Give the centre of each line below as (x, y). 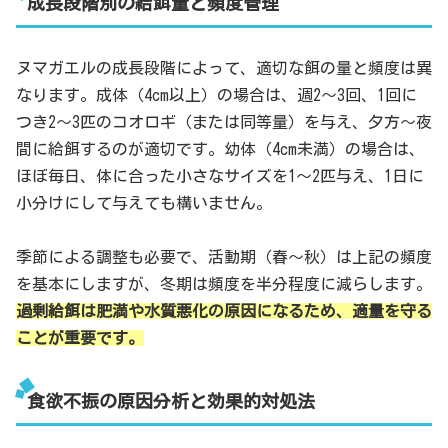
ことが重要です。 (80, 338)
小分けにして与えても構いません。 (144, 203)
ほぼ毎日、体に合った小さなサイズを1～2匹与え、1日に (220, 176)
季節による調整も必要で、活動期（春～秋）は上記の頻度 (224, 257)
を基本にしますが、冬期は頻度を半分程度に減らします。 (224, 284)
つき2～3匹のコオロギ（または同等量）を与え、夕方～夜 (224, 122)
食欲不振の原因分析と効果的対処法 (170, 401)
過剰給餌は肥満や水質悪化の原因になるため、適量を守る (224, 311)
